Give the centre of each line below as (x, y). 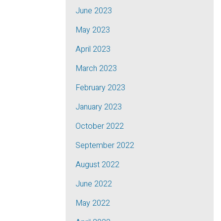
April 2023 (93, 49)
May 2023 (93, 30)
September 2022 (105, 146)
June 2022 (94, 184)
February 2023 (100, 88)
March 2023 (96, 69)
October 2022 (100, 126)
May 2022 (93, 203)
